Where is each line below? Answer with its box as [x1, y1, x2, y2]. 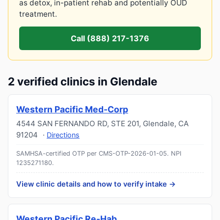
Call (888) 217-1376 [71, 33, 149, 43]
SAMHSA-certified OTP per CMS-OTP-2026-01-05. [16, 150, 169, 157]
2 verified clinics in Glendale [8, 75, 157, 88]
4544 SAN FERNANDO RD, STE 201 [16, 119, 139, 128]
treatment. [19, 9, 57, 19]
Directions [47, 131, 80, 139]
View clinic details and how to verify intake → [16, 180, 176, 189]
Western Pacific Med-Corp [16, 104, 128, 114]
